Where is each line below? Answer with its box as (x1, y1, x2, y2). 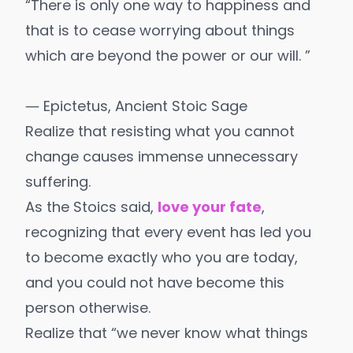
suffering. (25, 172, 91, 192)
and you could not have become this (25, 273, 284, 293)
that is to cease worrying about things (25, 20, 295, 41)
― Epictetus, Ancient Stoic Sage (25, 96, 247, 117)
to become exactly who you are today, (25, 247, 298, 268)
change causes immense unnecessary (25, 147, 298, 167)
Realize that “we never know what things (25, 323, 308, 344)
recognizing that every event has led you (25, 222, 311, 243)
